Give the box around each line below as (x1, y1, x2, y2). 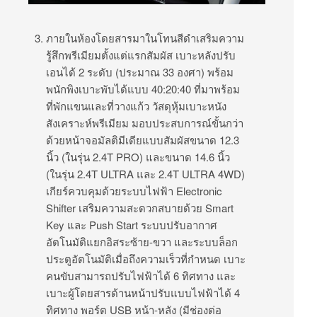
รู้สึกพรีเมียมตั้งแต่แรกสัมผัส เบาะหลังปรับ (46, 47, 236, 63)
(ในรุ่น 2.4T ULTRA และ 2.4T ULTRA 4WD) (46, 166, 245, 182)
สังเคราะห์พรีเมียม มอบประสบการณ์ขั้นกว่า (46, 115, 243, 131)
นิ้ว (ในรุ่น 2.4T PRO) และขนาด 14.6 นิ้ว (46, 149, 230, 165)
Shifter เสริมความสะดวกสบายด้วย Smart (46, 200, 234, 216)
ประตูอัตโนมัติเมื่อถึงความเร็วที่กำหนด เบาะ (46, 251, 246, 267)
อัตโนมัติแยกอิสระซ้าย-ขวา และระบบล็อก (46, 234, 238, 250)
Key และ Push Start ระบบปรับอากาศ (46, 217, 217, 233)
